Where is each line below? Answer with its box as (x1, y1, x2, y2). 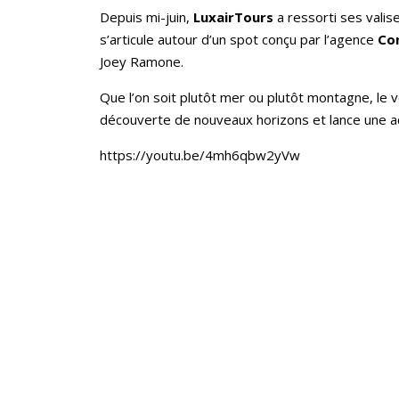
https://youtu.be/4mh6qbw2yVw (100, 146, 300, 165)
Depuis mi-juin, (100, 8, 193, 27)
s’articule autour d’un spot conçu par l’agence (100, 30, 378, 49)
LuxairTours (193, 8, 273, 27)
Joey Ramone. (100, 53, 183, 71)
